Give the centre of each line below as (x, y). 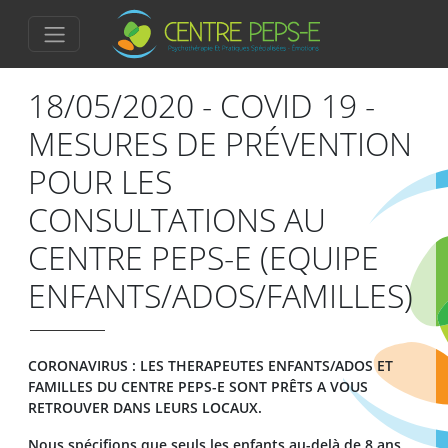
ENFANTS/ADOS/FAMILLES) (220, 295)
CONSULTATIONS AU (177, 219)
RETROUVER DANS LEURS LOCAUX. (145, 407)
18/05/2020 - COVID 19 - (201, 105)
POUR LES (100, 181)
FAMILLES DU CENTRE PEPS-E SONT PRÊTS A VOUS (198, 386)
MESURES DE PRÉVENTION (220, 143)
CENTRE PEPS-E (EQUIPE (203, 257)
